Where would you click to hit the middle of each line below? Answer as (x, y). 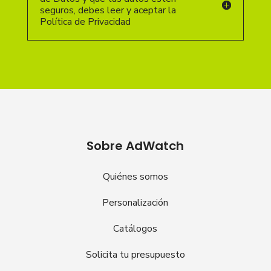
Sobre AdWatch (135, 146)
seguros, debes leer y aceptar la (108, 11)
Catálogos (135, 229)
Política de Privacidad (85, 22)
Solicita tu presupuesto (135, 255)
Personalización (135, 203)
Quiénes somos (135, 177)
